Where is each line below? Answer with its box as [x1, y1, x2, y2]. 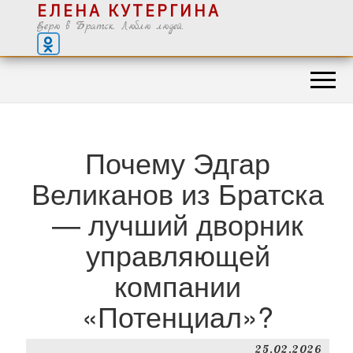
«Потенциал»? [82, 295, 273, 336]
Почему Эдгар [85, 142, 270, 182]
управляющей [85, 234, 270, 274]
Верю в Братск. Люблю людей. [37, 20, 184, 33]
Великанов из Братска [32, 173, 324, 213]
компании [114, 265, 241, 305]
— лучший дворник [52, 203, 303, 243]
